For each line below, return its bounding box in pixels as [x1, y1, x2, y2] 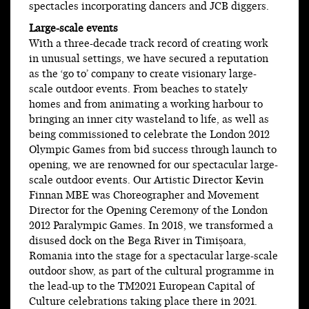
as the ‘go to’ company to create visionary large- [29, 67, 257, 82]
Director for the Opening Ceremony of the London [29, 203, 268, 219]
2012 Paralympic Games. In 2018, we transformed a [29, 219, 273, 234]
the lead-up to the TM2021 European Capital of [29, 279, 255, 295]
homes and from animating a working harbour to [29, 97, 263, 112]
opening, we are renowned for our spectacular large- [29, 158, 278, 173]
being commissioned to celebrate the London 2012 [29, 128, 270, 143]
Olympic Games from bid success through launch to [29, 143, 277, 158]
